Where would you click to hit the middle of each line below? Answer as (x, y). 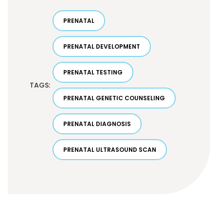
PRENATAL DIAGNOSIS (97, 124)
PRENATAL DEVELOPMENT (102, 47)
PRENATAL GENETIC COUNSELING (114, 98)
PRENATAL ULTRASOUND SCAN (110, 150)
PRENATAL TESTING (93, 73)
